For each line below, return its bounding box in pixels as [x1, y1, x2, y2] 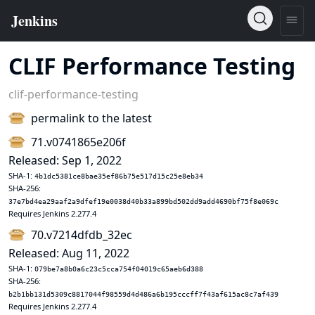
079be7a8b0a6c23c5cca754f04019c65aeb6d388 [34, 265, 203, 273]
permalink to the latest [31, 110, 152, 126]
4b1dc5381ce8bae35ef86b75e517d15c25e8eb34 [34, 172, 203, 180]
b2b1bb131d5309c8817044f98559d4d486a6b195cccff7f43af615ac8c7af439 [8, 290, 278, 298]
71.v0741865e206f [31, 134, 126, 150]
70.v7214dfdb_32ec [31, 227, 132, 243]
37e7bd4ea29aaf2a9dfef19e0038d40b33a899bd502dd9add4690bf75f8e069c [8, 198, 278, 205]
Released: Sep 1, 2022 [8, 153, 122, 168]
